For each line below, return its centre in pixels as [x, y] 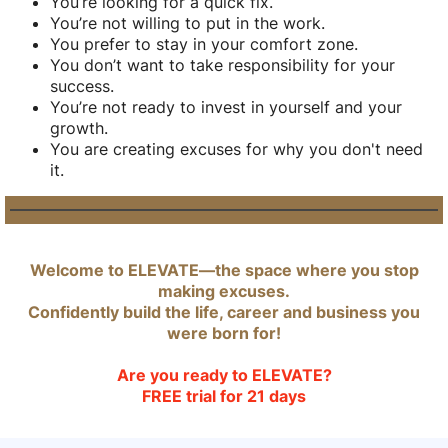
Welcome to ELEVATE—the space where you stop [224, 270]
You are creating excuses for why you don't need [236, 149]
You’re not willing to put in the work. [187, 23]
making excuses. [224, 291]
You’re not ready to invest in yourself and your [226, 107]
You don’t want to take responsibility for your [222, 65]
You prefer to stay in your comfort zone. [204, 44]
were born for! [224, 333]
